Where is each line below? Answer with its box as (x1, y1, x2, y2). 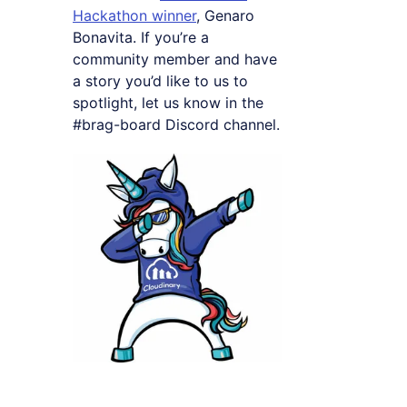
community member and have (73, 49, 277, 68)
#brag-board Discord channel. (73, 114, 280, 134)
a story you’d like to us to (73, 71, 248, 90)
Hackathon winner (73, 5, 196, 25)
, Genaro (196, 5, 254, 25)
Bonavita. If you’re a (73, 27, 209, 46)
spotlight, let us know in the (73, 93, 263, 112)
